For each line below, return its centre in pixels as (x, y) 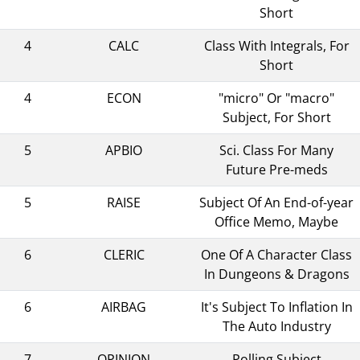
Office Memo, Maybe (276, 221)
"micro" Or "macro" (276, 98)
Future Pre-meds (276, 169)
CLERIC (124, 254)
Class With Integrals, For (276, 45)
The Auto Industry (276, 326)
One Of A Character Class (276, 254)
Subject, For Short (276, 117)
